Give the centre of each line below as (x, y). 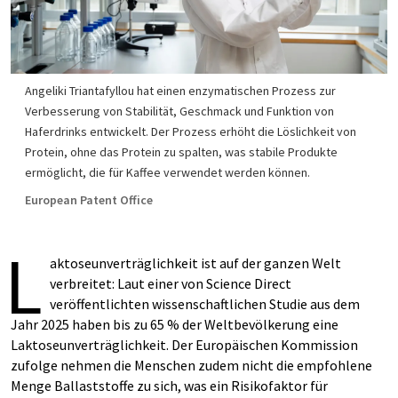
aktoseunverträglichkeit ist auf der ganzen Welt (195, 263)
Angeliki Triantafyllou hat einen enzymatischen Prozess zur (180, 91)
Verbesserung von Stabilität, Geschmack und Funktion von (179, 111)
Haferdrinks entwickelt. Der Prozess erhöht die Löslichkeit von (191, 131)
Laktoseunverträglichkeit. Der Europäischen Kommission (184, 345)
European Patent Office (89, 200)
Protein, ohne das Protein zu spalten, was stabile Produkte (181, 152)
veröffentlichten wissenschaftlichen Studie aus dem (205, 304)
